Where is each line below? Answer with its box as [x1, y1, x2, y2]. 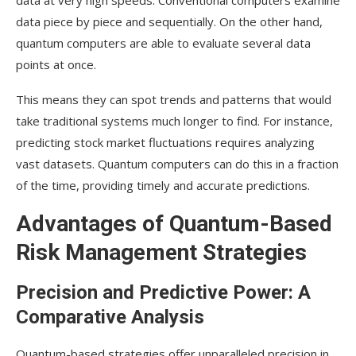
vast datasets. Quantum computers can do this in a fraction [16, 156, 339, 172]
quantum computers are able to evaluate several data [16, 35, 311, 52]
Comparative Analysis [16, 306, 204, 329]
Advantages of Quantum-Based [16, 211, 332, 238]
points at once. [16, 56, 96, 73]
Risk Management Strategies [16, 239, 307, 266]
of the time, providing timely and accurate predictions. [16, 177, 310, 194]
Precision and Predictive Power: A [16, 281, 311, 304]
